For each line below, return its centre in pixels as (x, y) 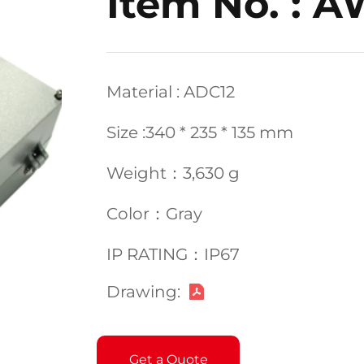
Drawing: (143, 292)
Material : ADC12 (171, 92)
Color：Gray (154, 214)
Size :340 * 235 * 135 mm (200, 132)
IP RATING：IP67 (173, 254)
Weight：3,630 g (173, 173)
